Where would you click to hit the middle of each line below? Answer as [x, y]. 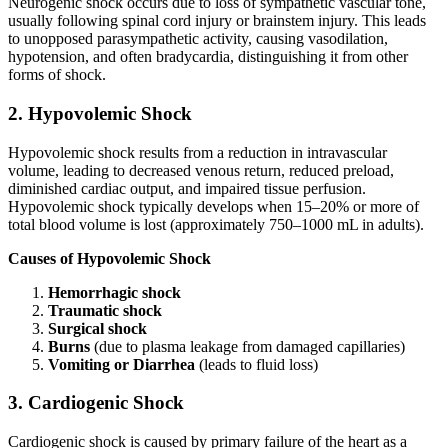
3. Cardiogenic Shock [96, 403]
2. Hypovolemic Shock [100, 113]
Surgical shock [97, 328]
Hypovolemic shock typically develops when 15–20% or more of [213, 206]
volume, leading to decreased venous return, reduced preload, [201, 170]
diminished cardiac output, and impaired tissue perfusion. [187, 188]
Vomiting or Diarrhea [121, 364]
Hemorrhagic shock [114, 292]
